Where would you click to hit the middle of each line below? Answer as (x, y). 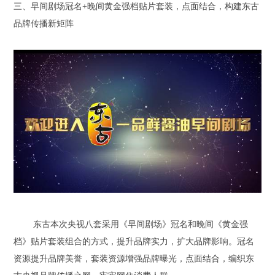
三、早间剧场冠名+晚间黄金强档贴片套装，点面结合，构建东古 (137, 7)
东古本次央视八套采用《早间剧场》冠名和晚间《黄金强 (141, 224)
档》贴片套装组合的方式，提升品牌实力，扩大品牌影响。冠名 (134, 241)
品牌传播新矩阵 (44, 24)
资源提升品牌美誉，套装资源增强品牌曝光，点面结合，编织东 (134, 258)
